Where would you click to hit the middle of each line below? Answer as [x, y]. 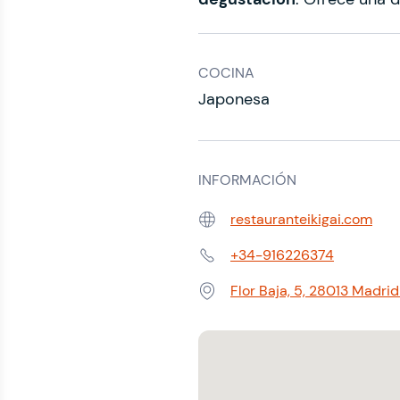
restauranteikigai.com [301, 219]
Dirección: [230, 300]
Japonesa [234, 99]
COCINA [226, 73]
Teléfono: [226, 264]
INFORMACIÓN [247, 180]
